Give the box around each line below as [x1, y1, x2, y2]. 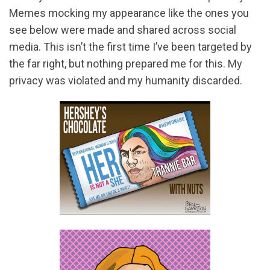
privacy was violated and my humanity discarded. [9, 74, 242, 87]
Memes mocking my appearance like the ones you [9, 7, 249, 19]
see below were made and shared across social [9, 24, 236, 36]
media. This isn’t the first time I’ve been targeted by [9, 40, 252, 53]
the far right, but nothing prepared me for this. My [9, 57, 242, 70]
